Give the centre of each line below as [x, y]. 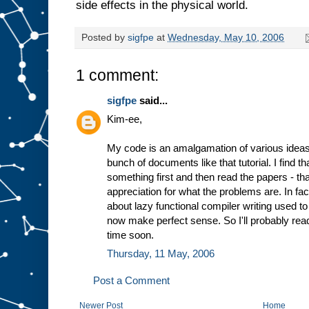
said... [152, 101]
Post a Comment [131, 281]
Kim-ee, [124, 119]
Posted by [104, 38]
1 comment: [117, 76]
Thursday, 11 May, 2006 [161, 254]
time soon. [130, 235]
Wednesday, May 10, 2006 [226, 38]
